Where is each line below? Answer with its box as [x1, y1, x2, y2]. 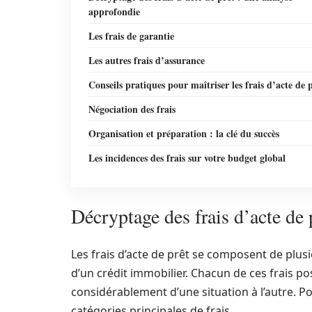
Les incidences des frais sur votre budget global [88, 150, 286, 165]
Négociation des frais [88, 102, 175, 116]
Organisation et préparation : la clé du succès [88, 126, 279, 141]
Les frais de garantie [88, 29, 174, 43]
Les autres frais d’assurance [88, 53, 205, 68]
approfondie [88, 4, 140, 19]
